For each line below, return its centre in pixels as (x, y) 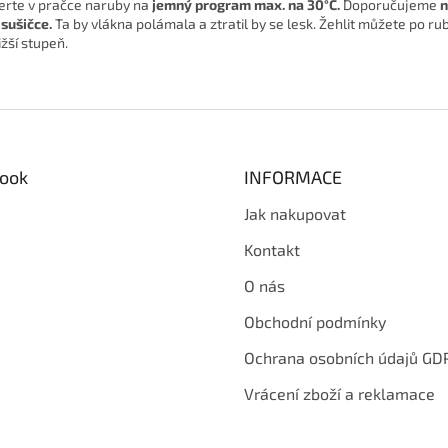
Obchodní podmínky (315, 322)
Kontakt (272, 250)
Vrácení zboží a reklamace (339, 394)
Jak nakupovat (295, 214)
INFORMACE (293, 177)
